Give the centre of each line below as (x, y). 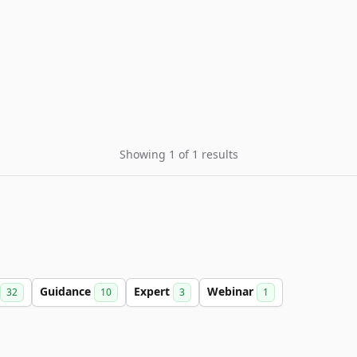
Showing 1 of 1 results (178, 154)
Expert (153, 291)
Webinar (232, 291)
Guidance (67, 291)
